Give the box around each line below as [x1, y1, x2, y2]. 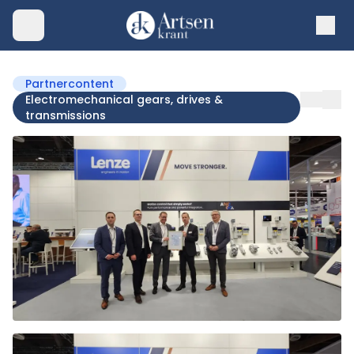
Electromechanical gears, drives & [25, 92, 223, 107]
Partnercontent [25, 76, 114, 92]
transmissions [25, 107, 106, 123]
